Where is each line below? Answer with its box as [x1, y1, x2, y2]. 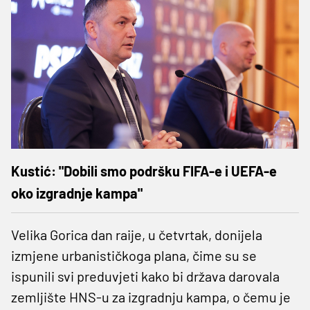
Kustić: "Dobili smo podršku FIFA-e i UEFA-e [11, 162, 277, 179]
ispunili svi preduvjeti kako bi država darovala [11, 267, 280, 284]
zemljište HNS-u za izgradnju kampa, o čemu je [11, 288, 291, 305]
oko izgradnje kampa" [11, 184, 143, 201]
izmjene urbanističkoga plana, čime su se [11, 246, 257, 264]
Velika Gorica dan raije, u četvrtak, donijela [11, 226, 262, 243]
